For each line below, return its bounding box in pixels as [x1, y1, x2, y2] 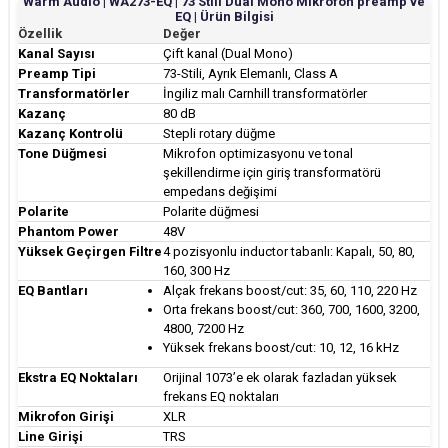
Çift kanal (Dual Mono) [163, 45, 293, 61]
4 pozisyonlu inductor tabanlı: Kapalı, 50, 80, [163, 243, 415, 259]
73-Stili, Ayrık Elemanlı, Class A [163, 65, 338, 81]
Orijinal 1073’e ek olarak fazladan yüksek [163, 369, 397, 385]
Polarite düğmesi [163, 203, 259, 219]
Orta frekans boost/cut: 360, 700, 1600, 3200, [163, 301, 420, 317]
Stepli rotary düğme [163, 125, 275, 141]
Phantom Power [18, 223, 119, 239]
